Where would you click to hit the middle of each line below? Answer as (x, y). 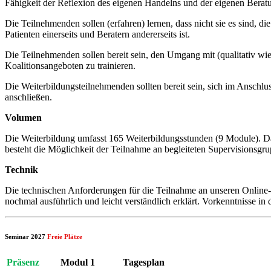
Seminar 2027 (26, 236)
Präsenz (23, 262)
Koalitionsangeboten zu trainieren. (70, 65)
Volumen (23, 117)
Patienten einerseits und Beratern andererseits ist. (97, 34)
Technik (21, 169)
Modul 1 (78, 262)
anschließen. (28, 97)
